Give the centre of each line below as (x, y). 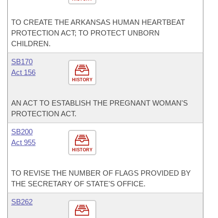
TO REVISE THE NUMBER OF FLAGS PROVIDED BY (101, 173)
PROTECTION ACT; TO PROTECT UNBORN (85, 33)
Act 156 (23, 72)
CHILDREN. (31, 44)
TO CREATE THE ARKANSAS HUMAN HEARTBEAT (98, 22)
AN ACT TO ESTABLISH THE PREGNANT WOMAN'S (100, 103)
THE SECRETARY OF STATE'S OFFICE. (78, 184)
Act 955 (23, 142)
